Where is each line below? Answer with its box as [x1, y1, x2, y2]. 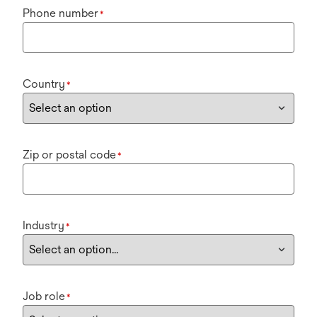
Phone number [23, 6, 98, 20]
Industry [23, 218, 64, 232]
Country [23, 76, 65, 91]
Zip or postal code [23, 147, 116, 161]
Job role [23, 289, 65, 303]
